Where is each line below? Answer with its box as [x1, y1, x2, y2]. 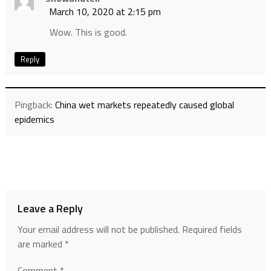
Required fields [181, 222, 242, 237]
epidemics [14, 112, 54, 127]
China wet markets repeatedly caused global [54, 97, 234, 113]
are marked [17, 237, 65, 252]
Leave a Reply [17, 200, 83, 217]
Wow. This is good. [49, 25, 127, 40]
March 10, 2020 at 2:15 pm [48, 4, 161, 19]
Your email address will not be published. [17, 222, 180, 237]
